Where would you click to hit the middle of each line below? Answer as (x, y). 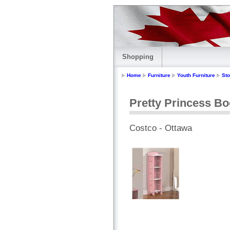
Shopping (138, 57)
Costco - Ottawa (161, 128)
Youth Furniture (196, 75)
